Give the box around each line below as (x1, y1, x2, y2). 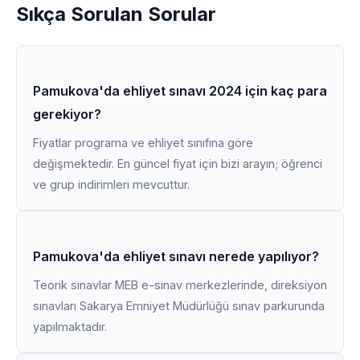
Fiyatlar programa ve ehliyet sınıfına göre (33, 136, 253, 149)
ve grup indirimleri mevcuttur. (33, 178, 190, 191)
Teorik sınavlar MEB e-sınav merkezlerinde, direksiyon (33, 278, 327, 292)
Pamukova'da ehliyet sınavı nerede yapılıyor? (33, 248, 319, 264)
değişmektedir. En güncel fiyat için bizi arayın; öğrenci (33, 157, 322, 170)
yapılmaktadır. (33, 320, 107, 333)
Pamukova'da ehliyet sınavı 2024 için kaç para (33, 83, 327, 99)
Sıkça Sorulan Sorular (16, 2, 216, 26)
